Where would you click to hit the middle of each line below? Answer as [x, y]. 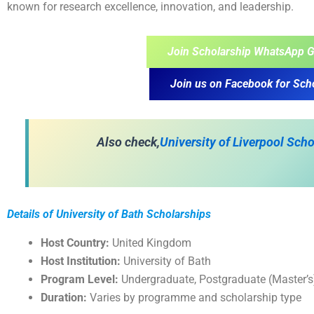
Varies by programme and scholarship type [194, 297]
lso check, [132, 142]
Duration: [64, 297]
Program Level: [80, 279]
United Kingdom [150, 243]
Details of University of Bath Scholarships [109, 214]
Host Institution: [81, 261]
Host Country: [75, 243]
